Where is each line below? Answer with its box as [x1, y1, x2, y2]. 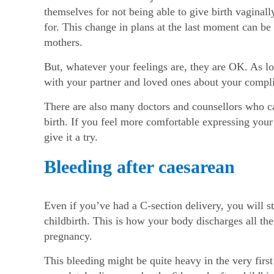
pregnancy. [44, 230, 92, 243]
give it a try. [44, 131, 98, 144]
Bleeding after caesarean [44, 157, 235, 177]
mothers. [44, 36, 83, 49]
